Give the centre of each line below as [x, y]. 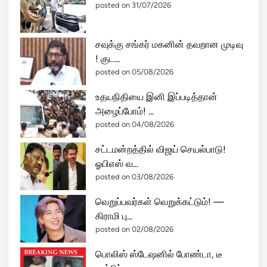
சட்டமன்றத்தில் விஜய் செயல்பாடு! [161, 149]
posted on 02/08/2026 [134, 229]
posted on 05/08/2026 [134, 72]
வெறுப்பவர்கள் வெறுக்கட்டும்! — [160, 201]
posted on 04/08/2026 [135, 124]
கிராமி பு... [114, 216]
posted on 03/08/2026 [134, 176]
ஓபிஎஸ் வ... [117, 163]
